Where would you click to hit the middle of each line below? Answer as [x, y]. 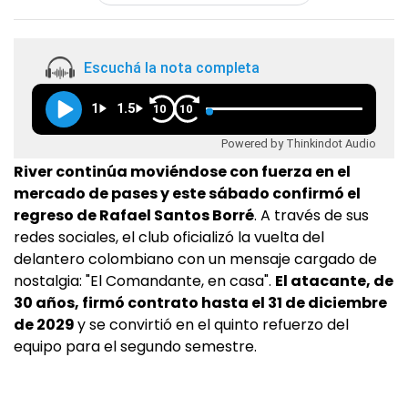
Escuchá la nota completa [172, 67]
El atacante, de [334, 281]
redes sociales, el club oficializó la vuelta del [169, 238]
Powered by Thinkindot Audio [299, 143]
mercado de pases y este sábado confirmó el [187, 194]
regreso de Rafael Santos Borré [134, 216]
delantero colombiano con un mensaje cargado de [195, 260]
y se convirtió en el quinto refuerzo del [213, 325]
